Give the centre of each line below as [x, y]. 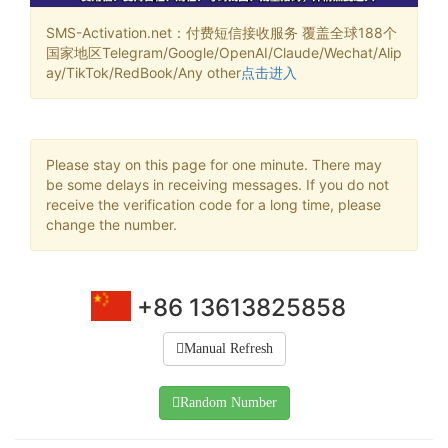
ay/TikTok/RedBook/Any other [143, 72]
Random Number [228, 402]
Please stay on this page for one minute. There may [214, 164]
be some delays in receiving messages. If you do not [217, 184]
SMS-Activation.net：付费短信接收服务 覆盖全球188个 [221, 32]
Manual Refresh [228, 348]
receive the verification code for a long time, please [213, 204]
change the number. [111, 224]
